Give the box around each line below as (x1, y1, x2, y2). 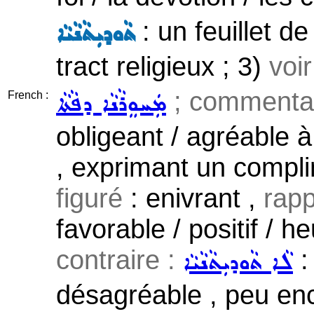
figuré (56, 183, 123, 213)
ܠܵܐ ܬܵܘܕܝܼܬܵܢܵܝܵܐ (183, 246, 293, 280)
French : (8, 89, 48, 101)
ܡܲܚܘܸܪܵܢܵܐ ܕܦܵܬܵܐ (56, 88, 166, 121)
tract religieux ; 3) (56, 51, 269, 81)
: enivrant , (123, 183, 264, 213)
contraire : (56, 245, 183, 275)
